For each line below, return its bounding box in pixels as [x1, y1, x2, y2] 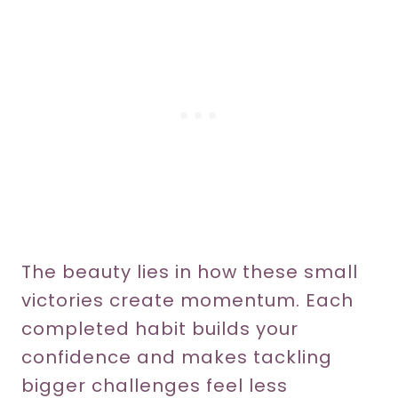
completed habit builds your [21, 316, 298, 342]
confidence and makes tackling [21, 345, 332, 370]
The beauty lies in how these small [21, 259, 358, 285]
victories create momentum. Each [21, 288, 354, 314]
